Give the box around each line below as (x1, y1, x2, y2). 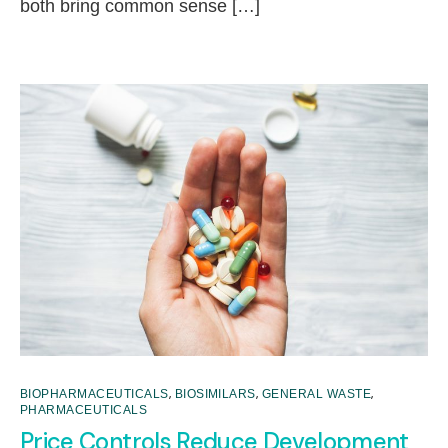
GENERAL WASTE (261, 386, 372, 401)
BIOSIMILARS (174, 386, 256, 401)
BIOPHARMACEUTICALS (20, 386, 169, 401)
